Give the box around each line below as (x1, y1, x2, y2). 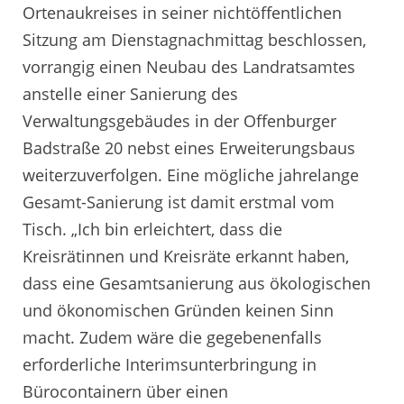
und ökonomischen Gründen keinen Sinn (23, 299, 334, 322)
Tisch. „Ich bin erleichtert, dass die (23, 218, 282, 241)
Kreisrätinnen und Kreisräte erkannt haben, (23, 245, 349, 268)
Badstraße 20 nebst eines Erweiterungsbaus (23, 137, 355, 160)
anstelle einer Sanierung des (23, 83, 238, 106)
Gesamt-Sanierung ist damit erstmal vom (23, 191, 335, 214)
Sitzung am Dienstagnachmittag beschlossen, (23, 29, 366, 51)
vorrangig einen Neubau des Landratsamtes (23, 56, 355, 78)
